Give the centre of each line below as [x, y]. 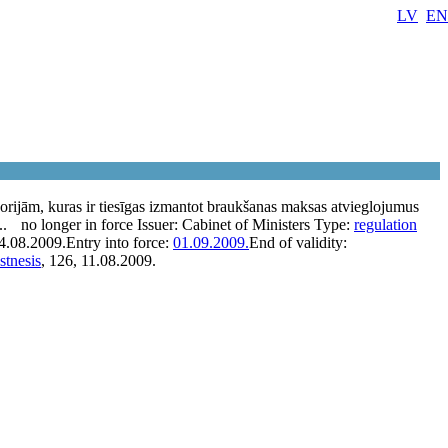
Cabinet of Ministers [246, 224]
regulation [385, 224]
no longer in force [77, 224]
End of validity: [298, 242]
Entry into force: [119, 242]
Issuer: [159, 224]
